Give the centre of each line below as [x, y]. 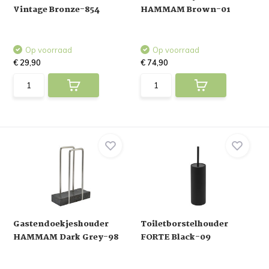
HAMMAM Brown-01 [186, 10]
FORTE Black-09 [176, 237]
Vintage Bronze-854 [57, 10]
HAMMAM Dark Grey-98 [66, 237]
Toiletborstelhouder [184, 224]
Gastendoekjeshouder [61, 224]
